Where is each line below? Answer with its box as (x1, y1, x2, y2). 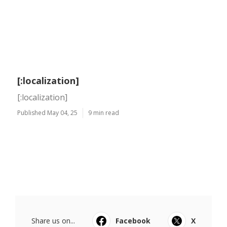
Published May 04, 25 (17, 108, 78, 117)
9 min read (88, 108, 119, 117)
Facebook (116, 216, 150, 225)
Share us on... (31, 216, 75, 225)
